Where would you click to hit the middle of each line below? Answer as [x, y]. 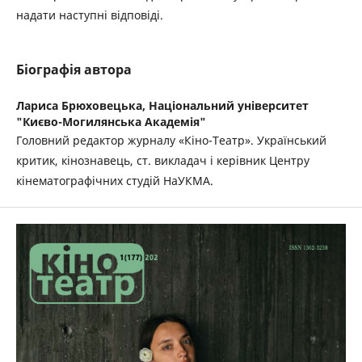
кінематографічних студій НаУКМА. [115, 181]
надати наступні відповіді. [90, 15]
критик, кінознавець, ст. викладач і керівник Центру [163, 160]
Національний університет [229, 105]
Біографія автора [74, 69]
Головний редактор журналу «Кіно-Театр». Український [171, 140]
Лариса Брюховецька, [82, 105]
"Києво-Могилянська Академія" [111, 122]
